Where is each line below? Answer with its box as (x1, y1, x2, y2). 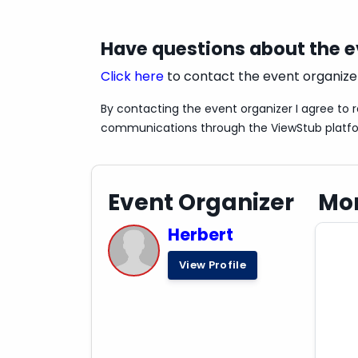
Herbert (168, 222, 233, 246)
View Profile (179, 257, 246, 272)
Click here (101, 66, 164, 86)
